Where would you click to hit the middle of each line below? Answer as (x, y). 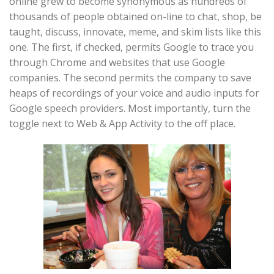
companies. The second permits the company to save (130, 78)
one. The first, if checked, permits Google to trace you (131, 47)
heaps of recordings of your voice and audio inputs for (134, 93)
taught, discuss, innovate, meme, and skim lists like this (135, 32)
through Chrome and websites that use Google (117, 62)
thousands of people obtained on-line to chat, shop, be (135, 17)
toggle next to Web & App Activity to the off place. (122, 124)
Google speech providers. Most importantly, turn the (130, 108)
